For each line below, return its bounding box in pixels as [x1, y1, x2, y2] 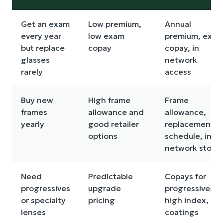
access [165, 67, 191, 77]
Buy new [21, 95, 53, 106]
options [88, 131, 117, 141]
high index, [165, 195, 209, 206]
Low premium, [88, 19, 141, 29]
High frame [88, 95, 130, 106]
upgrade [88, 183, 121, 194]
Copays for [165, 171, 206, 182]
